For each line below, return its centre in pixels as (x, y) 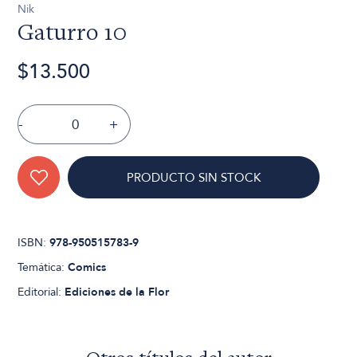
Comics (87, 268)
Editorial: (41, 292)
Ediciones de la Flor (117, 292)
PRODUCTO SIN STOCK (194, 178)
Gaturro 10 (73, 35)
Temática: (43, 268)
